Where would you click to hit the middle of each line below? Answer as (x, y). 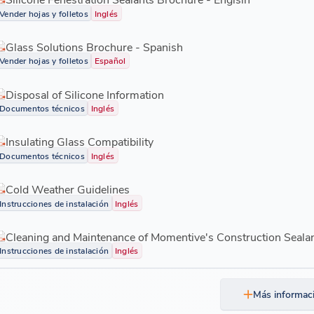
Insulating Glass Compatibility (79, 142)
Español (110, 61)
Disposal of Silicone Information (84, 94)
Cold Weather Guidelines (67, 189)
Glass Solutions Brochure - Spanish (94, 46)
